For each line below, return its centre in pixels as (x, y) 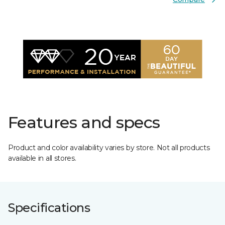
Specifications (49, 208)
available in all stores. (42, 158)
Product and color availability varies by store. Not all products (109, 148)
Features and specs (84, 122)
